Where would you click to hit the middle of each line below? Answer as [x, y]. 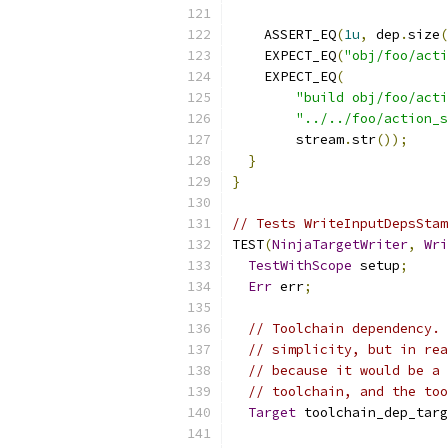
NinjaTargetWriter [340, 244]
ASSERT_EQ [284, 34]
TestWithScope [300, 265]
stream [288, 139]
